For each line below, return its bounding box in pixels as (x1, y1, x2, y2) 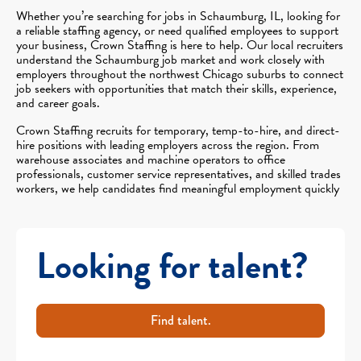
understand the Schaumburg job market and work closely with (16, 49, 325, 69)
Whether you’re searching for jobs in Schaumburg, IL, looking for (16, 6, 340, 26)
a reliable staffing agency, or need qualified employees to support (16, 20, 338, 40)
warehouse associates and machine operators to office (16, 149, 285, 169)
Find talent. (150, 310, 211, 330)
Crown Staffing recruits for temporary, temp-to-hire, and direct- (16, 120, 340, 140)
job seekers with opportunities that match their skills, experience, (16, 78, 337, 98)
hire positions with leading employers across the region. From (16, 135, 319, 155)
